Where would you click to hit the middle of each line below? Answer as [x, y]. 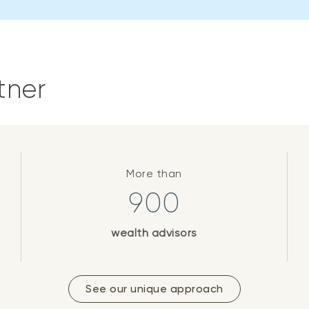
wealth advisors [154, 232]
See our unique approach [154, 288]
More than [154, 173]
